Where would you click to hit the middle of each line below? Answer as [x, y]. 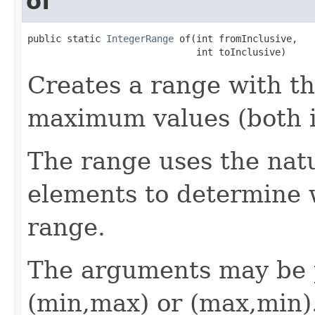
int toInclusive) [157, 52]
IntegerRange [140, 38]
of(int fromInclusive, [236, 38]
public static [67, 38]
